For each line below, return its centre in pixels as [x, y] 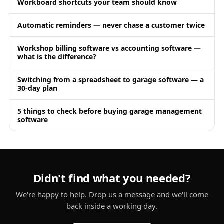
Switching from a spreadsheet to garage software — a [111, 80]
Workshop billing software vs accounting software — [109, 48]
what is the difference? [57, 57]
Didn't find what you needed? [112, 178]
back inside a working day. [112, 206]
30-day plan [37, 88]
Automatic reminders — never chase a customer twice [111, 25]
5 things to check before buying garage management [110, 111]
